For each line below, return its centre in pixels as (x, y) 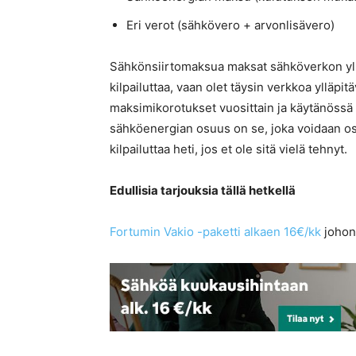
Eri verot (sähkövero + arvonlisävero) (230, 25)
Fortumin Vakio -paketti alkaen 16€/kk (215, 232)
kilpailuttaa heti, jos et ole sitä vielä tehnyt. (228, 149)
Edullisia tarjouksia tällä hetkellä (203, 191)
